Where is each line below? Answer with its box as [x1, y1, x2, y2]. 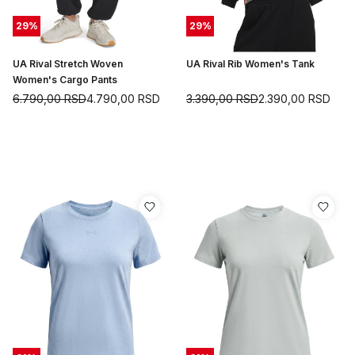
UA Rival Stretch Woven [13, 57, 123, 70]
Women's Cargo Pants [13, 73, 117, 86]
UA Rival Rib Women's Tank [186, 57, 315, 70]
